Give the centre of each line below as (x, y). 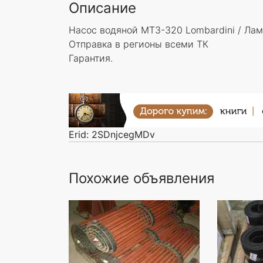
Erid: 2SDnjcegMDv (112, 134)
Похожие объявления (141, 178)
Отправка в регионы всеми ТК (139, 44)
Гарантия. (91, 58)
